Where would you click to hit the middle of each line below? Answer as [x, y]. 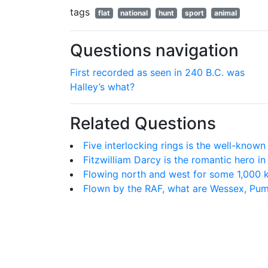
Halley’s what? [102, 87]
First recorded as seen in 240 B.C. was [157, 72]
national [134, 13]
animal [226, 13]
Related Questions [143, 123]
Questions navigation [154, 50]
